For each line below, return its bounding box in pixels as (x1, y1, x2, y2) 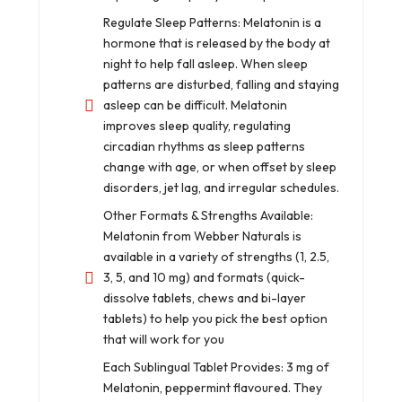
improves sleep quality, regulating (103, 118, 291, 135)
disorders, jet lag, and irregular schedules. (103, 179, 339, 197)
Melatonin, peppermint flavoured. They (103, 380, 322, 397)
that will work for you (103, 331, 224, 348)
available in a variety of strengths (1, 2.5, (103, 249, 329, 266)
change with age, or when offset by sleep (103, 159, 336, 176)
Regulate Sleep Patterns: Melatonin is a (103, 14, 321, 31)
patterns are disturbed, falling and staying (103, 76, 339, 93)
